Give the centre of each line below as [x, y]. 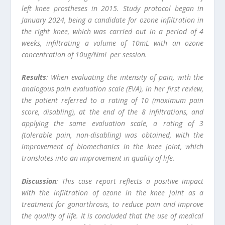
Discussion [39, 181]
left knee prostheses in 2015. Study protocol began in [113, 8]
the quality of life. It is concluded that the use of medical [113, 215]
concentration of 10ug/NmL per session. [84, 54]
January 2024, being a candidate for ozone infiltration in [113, 20]
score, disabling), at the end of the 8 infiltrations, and [113, 112]
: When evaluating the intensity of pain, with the [125, 77]
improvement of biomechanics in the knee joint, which [113, 147]
